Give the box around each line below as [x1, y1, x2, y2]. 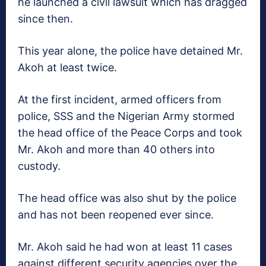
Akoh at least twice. [18, 61, 117, 74]
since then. [18, 12, 73, 26]
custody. [18, 160, 61, 173]
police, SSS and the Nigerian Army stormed [18, 110, 235, 123]
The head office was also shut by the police [18, 192, 236, 205]
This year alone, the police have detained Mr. [18, 45, 243, 58]
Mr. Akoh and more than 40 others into [18, 143, 215, 156]
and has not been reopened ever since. [18, 208, 214, 221]
